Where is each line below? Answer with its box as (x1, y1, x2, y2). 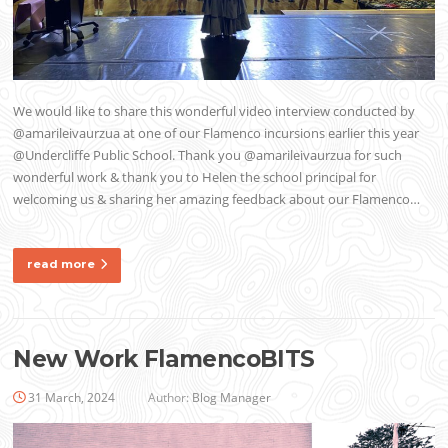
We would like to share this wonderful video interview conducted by (13, 102, 416, 121)
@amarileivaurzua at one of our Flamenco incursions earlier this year (13, 124, 420, 143)
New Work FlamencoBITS (13, 345, 315, 374)
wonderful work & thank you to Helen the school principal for (13, 168, 377, 187)
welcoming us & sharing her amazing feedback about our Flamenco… (13, 190, 421, 209)
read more (27, 257, 96, 272)
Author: (145, 388, 193, 406)
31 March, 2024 (28, 388, 116, 406)
